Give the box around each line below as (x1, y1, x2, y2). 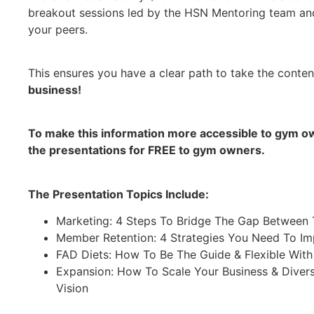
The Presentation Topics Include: (28, 186, 212, 201)
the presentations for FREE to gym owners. (28, 143, 265, 158)
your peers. (28, 22, 91, 36)
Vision (56, 281, 88, 296)
